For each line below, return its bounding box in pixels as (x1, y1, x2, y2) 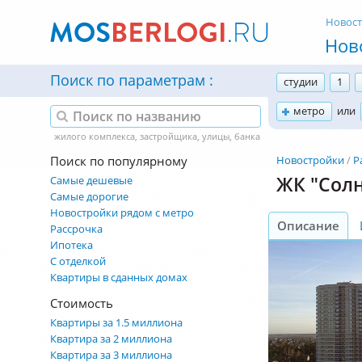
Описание (277, 217, 339, 234)
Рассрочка (50, 221, 103, 236)
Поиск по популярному (50, 153, 187, 169)
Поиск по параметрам (50, 70, 209, 90)
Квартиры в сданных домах (50, 270, 187, 284)
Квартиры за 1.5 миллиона (50, 315, 183, 330)
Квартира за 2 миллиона (50, 331, 172, 346)
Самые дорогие (50, 189, 128, 204)
